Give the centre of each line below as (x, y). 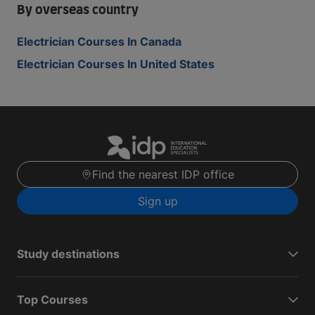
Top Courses (52, 300)
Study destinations (68, 254)
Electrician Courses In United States (116, 64)
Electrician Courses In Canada (99, 41)
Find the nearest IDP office (163, 175)
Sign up (157, 201)
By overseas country (78, 11)
